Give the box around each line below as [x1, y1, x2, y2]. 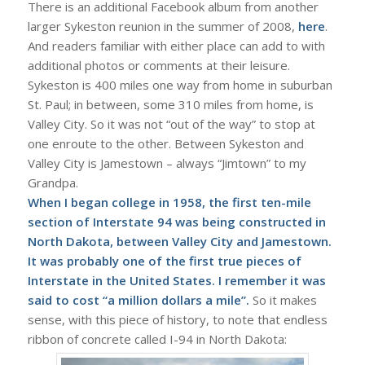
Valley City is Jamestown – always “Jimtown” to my [27, 155, 306, 172]
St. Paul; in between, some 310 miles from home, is [27, 96, 314, 113]
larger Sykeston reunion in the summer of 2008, [27, 18, 298, 35]
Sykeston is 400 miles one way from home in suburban [27, 77, 332, 94]
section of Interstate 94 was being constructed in [27, 213, 326, 231]
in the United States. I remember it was [88, 272, 326, 289]
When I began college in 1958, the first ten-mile [27, 194, 311, 211]
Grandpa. [27, 174, 78, 191]
